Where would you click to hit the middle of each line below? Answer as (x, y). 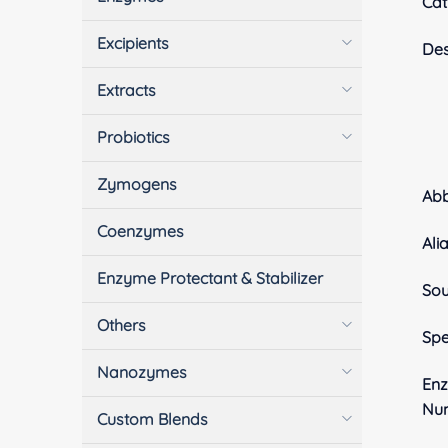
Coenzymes (141, 231)
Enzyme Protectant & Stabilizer (210, 278)
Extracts (127, 90)
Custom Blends (153, 419)
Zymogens (137, 184)
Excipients (133, 43)
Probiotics (134, 137)
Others (122, 325)
